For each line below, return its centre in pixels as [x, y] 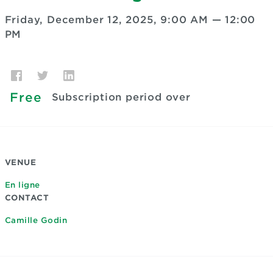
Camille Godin [36, 220]
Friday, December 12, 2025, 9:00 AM [106, 20]
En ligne [22, 185]
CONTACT [27, 198]
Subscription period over [121, 97]
